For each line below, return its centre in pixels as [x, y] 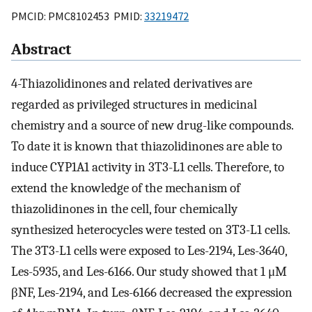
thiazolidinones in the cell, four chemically [124, 209]
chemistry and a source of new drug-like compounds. [152, 126]
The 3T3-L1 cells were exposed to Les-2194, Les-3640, [149, 251]
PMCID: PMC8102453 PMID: [78, 16]
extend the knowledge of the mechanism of [126, 188]
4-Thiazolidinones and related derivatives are [132, 84]
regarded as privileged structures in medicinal [134, 105]
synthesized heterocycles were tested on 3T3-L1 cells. [150, 230]
